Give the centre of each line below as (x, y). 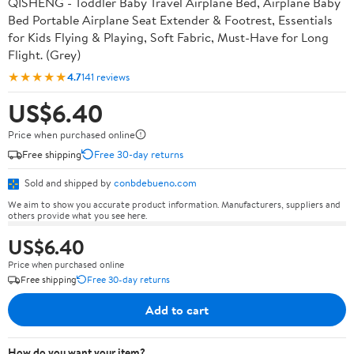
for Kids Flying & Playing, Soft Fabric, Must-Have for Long (168, 37)
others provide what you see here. (77, 215)
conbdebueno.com (155, 183)
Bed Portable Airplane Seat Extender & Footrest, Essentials (170, 20)
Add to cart (177, 309)
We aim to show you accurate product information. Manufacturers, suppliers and (174, 204)
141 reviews (105, 76)
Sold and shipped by (68, 183)
